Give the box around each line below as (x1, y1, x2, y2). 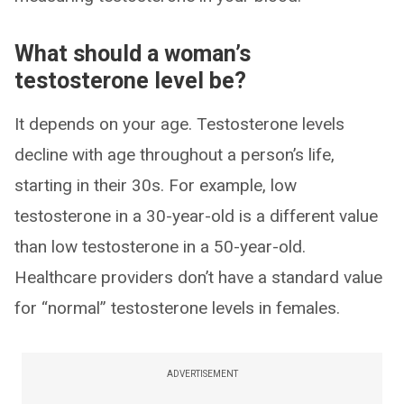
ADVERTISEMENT (166, 369, 238, 379)
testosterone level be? (14, 68, 246, 94)
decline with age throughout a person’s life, (14, 144, 335, 165)
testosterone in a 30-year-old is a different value (14, 206, 378, 226)
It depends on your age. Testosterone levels (14, 114, 344, 134)
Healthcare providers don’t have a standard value (14, 267, 382, 288)
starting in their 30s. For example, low (14, 175, 297, 196)
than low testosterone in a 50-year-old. (14, 236, 306, 257)
